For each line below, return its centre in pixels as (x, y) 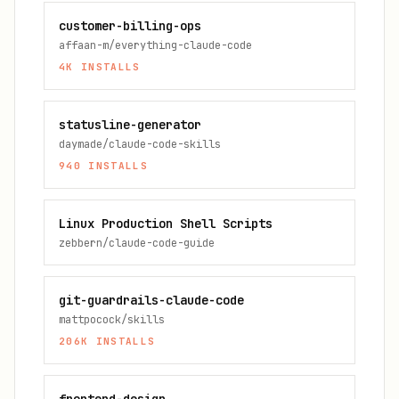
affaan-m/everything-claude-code (155, 45)
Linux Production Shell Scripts (166, 224)
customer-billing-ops (130, 26)
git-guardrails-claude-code (151, 300)
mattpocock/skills (112, 320)
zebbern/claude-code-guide (137, 243)
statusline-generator (130, 125)
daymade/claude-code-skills (140, 144)
